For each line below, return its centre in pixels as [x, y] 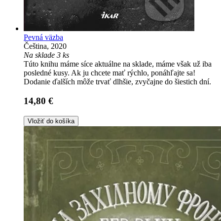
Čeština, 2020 [45, 46]
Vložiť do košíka [51, 121]
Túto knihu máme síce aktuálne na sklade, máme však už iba [118, 64]
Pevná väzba [43, 37]
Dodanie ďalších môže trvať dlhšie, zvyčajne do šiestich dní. [117, 82]
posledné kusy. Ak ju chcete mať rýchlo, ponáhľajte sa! [110, 73]
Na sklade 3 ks [46, 55]
